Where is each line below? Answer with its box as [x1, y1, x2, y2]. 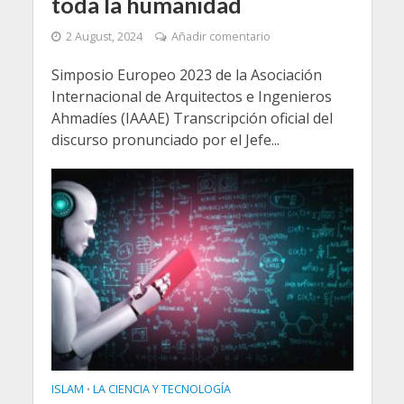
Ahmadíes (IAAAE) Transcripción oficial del [50, 108, 333, 129]
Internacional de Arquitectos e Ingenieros [50, 87, 332, 107]
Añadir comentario [170, 29, 271, 45]
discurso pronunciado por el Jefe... [50, 130, 280, 151]
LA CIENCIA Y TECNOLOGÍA [92, 381, 231, 397]
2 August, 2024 [65, 29, 142, 45]
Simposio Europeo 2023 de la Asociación [50, 65, 322, 86]
